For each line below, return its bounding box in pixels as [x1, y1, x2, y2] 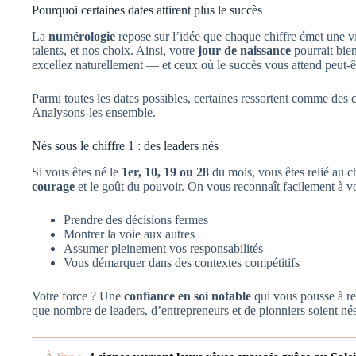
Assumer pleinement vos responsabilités [64, 241, 263, 255]
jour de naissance [198, 43, 291, 57]
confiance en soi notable [124, 288, 251, 303]
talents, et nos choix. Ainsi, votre [32, 43, 198, 57]
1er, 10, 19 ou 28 [122, 164, 209, 179]
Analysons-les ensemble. [32, 105, 156, 119]
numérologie [48, 29, 115, 43]
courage [32, 179, 75, 193]
